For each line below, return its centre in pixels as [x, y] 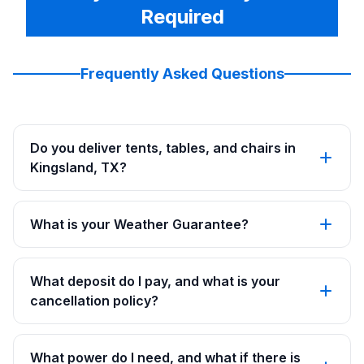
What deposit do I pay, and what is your [155, 281]
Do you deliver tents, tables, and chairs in [163, 148]
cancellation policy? [94, 301]
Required [182, 17]
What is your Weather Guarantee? [139, 224]
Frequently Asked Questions [182, 74]
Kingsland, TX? [78, 167]
